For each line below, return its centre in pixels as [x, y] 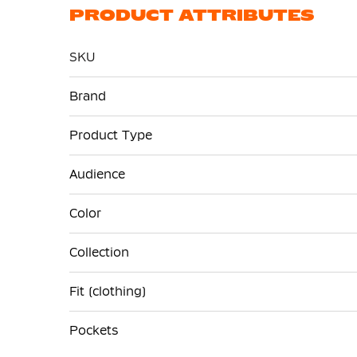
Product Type [111, 135]
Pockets [94, 330]
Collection [99, 252]
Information [104, 104]
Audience [97, 174]
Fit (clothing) [108, 291]
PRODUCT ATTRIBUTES [192, 15]
